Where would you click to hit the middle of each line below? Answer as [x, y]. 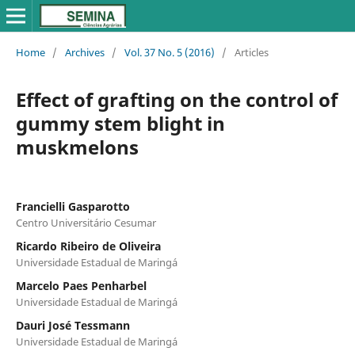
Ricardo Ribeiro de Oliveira [88, 246]
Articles [251, 52]
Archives [84, 52]
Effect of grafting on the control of [176, 99]
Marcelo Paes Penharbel [81, 285]
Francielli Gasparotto [73, 206]
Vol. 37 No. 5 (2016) [169, 52]
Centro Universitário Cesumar [86, 222]
